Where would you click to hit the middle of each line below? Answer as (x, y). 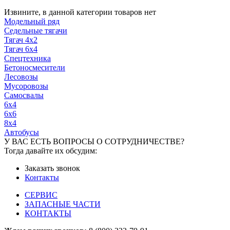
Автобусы (22, 132)
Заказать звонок (52, 168)
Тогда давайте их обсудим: (51, 150)
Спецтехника (27, 58)
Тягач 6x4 (21, 49)
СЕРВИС (41, 195)
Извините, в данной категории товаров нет (80, 12)
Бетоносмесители (35, 67)
